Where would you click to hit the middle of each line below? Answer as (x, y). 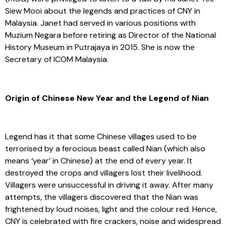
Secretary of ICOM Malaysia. (57, 59)
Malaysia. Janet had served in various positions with (100, 23)
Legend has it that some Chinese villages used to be (101, 137)
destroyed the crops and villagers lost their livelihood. (104, 173)
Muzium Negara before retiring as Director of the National (110, 35)
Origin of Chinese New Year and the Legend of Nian (107, 98)
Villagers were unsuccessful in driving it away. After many (109, 185)
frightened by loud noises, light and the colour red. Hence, (111, 209)
